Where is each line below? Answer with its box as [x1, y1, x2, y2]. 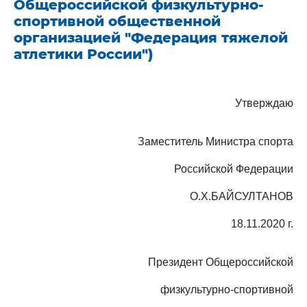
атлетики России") [14, 46, 153, 62]
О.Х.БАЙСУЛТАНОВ [190, 191, 293, 202]
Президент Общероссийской [148, 256, 293, 268]
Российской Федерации [174, 163, 293, 175]
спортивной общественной [14, 13, 221, 29]
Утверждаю [235, 97, 293, 109]
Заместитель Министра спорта [138, 136, 293, 147]
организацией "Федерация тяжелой [14, 29, 288, 46]
